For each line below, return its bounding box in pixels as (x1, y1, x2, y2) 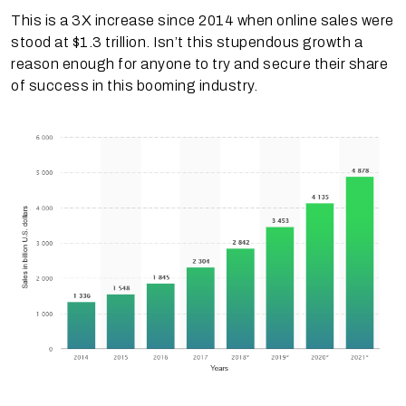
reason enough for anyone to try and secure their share (11, 56, 388, 72)
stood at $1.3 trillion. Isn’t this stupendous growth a (11, 34, 362, 50)
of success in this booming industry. (11, 78, 257, 93)
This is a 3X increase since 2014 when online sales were (11, 13, 394, 28)
